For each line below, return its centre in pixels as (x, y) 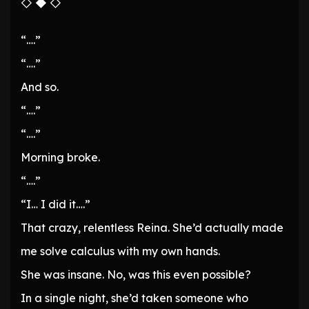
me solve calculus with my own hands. (120, 251)
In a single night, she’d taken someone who (134, 298)
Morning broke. (60, 158)
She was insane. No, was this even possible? (136, 275)
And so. (40, 87)
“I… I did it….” (56, 205)
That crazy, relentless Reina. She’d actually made (152, 228)
